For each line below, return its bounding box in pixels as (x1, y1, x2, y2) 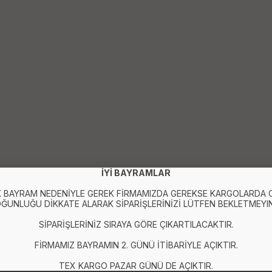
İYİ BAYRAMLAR (101, 168, 171, 178)
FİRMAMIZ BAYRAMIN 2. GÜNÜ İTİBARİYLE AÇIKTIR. (34, 240, 238, 250)
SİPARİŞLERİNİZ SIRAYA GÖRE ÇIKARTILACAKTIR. (38, 219, 234, 229)
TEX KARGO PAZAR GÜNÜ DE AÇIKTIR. (59, 260, 213, 271)
